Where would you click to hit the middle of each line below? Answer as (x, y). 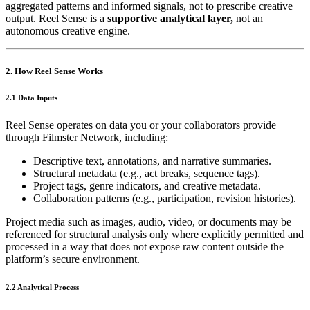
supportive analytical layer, (170, 19)
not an (248, 19)
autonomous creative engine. (68, 31)
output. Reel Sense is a (56, 19)
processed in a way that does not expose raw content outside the (145, 247)
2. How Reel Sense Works (54, 71)
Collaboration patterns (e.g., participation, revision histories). (165, 199)
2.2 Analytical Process (42, 288)
